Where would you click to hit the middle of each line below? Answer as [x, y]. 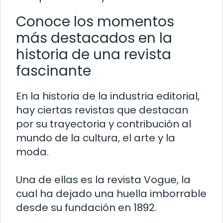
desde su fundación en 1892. [86, 208]
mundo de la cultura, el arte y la [96, 138]
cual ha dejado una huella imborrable [111, 194]
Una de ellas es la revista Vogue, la [103, 180]
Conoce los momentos [95, 22]
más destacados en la [94, 38]
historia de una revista [94, 55]
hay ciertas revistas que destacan [102, 110]
